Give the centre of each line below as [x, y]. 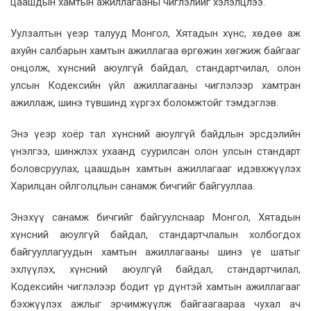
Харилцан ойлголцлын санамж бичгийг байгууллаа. [133, 186]
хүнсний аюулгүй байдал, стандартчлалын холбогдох [155, 234]
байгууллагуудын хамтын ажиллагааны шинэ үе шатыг [155, 252]
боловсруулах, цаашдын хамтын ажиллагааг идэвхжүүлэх [155, 168]
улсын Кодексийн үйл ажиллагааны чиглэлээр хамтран [155, 85]
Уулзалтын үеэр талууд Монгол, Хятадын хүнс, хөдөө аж [155, 33]
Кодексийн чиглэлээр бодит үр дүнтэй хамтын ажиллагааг [155, 286]
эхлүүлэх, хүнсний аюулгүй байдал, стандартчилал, [155, 269]
